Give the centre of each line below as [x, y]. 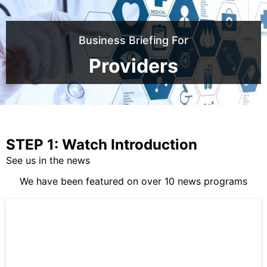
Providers [133, 66]
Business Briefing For [133, 40]
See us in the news [48, 160]
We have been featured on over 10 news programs [133, 181]
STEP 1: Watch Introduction [102, 145]
